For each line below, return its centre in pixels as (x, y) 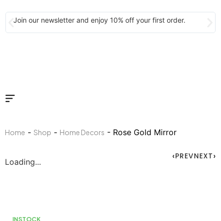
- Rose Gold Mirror (141, 132)
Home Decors (82, 132)
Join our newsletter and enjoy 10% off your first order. (100, 20)
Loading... (23, 162)
